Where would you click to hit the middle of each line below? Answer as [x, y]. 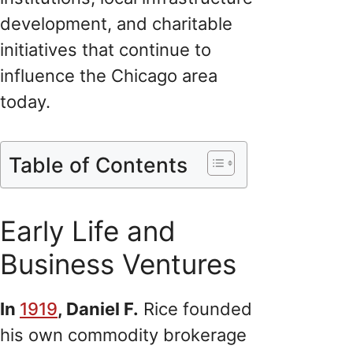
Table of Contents [98, 164]
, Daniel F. [98, 308]
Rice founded [195, 308]
